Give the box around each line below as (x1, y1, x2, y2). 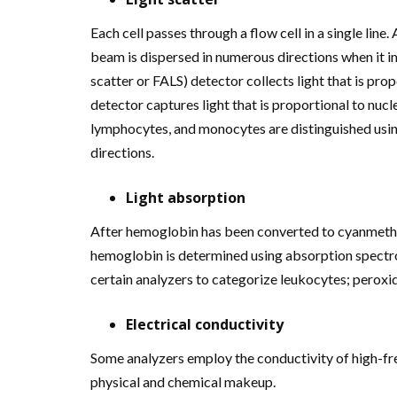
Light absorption (126, 187, 245, 207)
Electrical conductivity (126, 314, 284, 334)
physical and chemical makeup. (90, 372, 276, 390)
